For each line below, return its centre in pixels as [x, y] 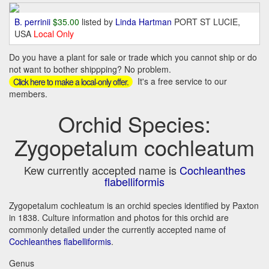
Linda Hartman [145, 22]
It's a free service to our [181, 81]
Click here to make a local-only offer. [71, 81]
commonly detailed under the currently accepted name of [117, 229]
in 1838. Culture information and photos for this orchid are [119, 217]
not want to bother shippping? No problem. [90, 69]
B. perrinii [32, 22]
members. [28, 93]
